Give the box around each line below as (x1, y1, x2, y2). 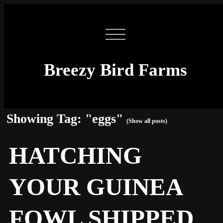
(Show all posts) (126, 117, 167, 124)
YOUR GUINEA (9, 173, 182, 201)
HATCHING (9, 142, 142, 169)
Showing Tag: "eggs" (6, 111, 126, 126)
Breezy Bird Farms (44, 60, 187, 80)
